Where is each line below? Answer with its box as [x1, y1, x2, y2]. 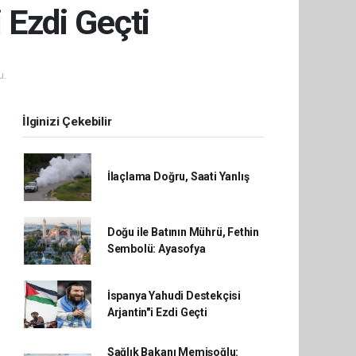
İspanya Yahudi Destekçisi [106, 288, 242, 302]
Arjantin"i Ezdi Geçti [106, 305, 207, 319]
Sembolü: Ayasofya [106, 242, 206, 255]
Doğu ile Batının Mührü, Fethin [106, 225, 260, 238]
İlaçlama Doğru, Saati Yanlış [106, 170, 250, 184]
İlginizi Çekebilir [22, 114, 112, 129]
